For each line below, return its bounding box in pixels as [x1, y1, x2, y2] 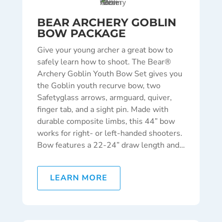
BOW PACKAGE [37, 27, 126, 41]
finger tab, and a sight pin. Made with [37, 104, 168, 115]
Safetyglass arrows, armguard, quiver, [37, 92, 172, 104]
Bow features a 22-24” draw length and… [37, 140, 185, 151]
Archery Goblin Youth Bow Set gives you [37, 68, 182, 80]
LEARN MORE [50, 172, 108, 184]
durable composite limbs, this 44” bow [37, 116, 175, 127]
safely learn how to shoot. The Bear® [37, 56, 171, 68]
